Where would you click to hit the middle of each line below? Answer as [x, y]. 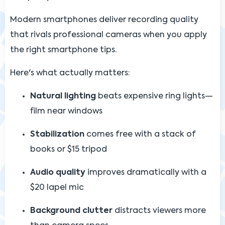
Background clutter [71, 211]
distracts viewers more [159, 211]
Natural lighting [63, 96]
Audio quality [58, 173]
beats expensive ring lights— [154, 96]
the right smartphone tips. [63, 50]
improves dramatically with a [146, 173]
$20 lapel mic [57, 188]
